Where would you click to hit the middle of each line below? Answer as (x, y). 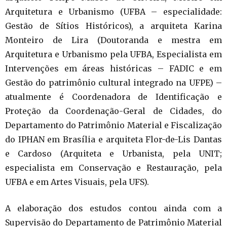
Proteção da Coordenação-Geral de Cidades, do (113, 111)
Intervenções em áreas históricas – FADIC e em (113, 68)
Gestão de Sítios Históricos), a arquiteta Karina (113, 26)
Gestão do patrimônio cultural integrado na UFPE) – (113, 82)
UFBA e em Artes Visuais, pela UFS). (77, 182)
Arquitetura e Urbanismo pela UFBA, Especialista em (113, 54)
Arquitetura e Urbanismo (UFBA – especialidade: (113, 11)
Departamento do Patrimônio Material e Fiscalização (113, 125)
